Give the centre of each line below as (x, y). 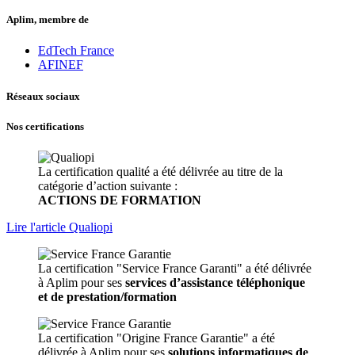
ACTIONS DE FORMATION (120, 200)
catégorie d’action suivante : (108, 185)
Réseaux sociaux (43, 96)
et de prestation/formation (107, 296)
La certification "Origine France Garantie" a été (157, 338)
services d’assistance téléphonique (215, 282)
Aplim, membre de (48, 20)
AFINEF (61, 65)
